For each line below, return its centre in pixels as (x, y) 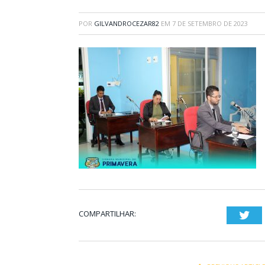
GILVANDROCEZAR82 (127, 23)
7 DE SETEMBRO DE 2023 (210, 23)
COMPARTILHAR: (107, 213)
